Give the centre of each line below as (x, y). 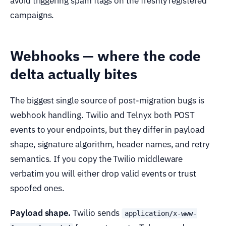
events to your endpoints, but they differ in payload (107, 130)
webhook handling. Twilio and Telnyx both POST (103, 115)
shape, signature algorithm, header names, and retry (110, 145)
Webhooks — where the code (105, 56)
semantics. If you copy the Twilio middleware (97, 159)
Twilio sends (96, 213)
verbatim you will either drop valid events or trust (103, 174)
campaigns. (32, 15)
